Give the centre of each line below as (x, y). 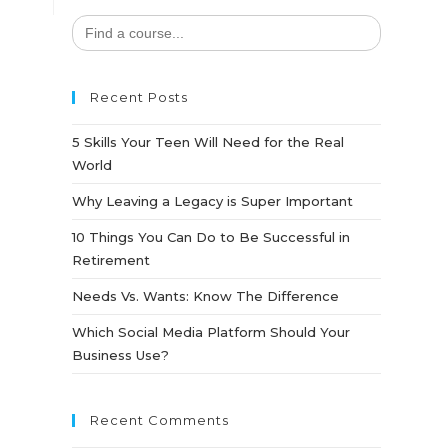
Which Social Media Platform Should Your (211, 332)
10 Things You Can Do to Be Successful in (211, 237)
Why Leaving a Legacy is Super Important (213, 201)
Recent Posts (139, 97)
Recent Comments (160, 420)
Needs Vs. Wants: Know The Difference (206, 296)
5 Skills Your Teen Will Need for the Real (208, 142)
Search (95, 20)
